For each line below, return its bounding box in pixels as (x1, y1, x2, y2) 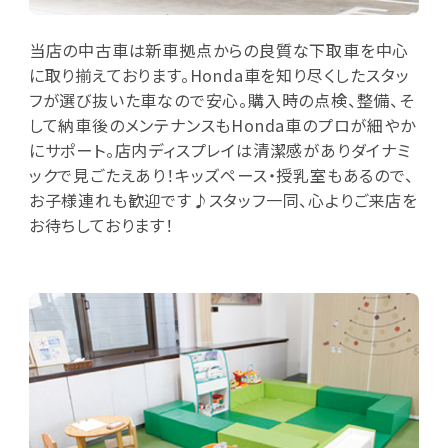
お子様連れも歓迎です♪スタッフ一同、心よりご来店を (28, 187, 418, 212)
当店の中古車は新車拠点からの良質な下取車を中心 (28, 37, 410, 62)
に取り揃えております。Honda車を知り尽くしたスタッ (28, 62, 410, 87)
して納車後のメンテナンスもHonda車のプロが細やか (28, 112, 416, 137)
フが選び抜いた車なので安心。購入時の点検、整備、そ (28, 87, 414, 112)
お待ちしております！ (28, 212, 174, 237)
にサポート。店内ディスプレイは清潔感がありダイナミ (28, 137, 411, 162)
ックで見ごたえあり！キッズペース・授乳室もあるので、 (28, 162, 414, 187)
